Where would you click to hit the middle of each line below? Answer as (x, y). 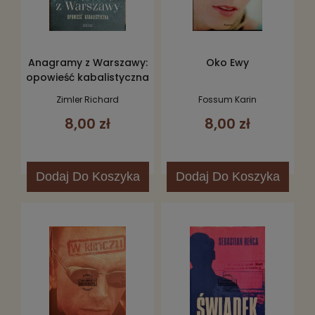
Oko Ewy (227, 62)
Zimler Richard (88, 99)
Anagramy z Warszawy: (88, 62)
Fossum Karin (227, 99)
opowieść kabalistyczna (88, 77)
